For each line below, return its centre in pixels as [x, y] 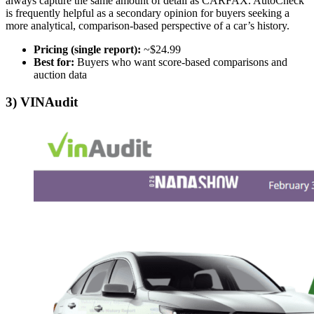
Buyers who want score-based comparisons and [181, 62]
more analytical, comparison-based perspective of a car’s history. [148, 25]
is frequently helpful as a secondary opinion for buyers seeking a [148, 13]
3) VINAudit [42, 102]
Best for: [54, 62]
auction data [60, 74]
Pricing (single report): [87, 49]
